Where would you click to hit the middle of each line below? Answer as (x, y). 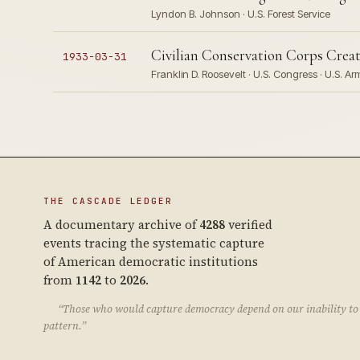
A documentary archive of (121, 225)
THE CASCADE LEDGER (108, 201)
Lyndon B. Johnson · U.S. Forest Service (240, 14)
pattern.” (64, 326)
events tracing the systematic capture (153, 243)
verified (248, 225)
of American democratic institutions (150, 262)
